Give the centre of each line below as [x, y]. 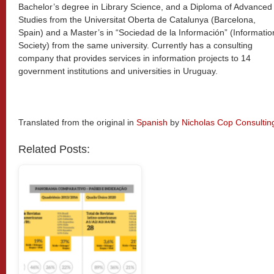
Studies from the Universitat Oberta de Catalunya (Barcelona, [137, 20]
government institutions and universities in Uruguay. [118, 71]
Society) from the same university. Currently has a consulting [135, 45]
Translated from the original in [77, 122]
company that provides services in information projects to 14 [135, 58]
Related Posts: [54, 149]
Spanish [152, 122]
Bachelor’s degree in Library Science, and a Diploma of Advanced [145, 7]
